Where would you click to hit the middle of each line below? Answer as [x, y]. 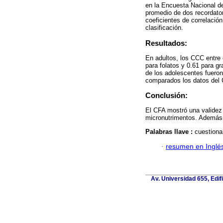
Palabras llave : [170, 131]
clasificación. [164, 28]
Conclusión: [167, 96]
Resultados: [166, 43]
